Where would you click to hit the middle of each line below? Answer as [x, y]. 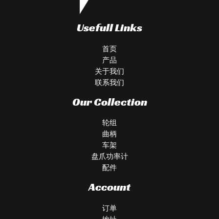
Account [109, 187]
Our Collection [109, 101]
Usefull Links [109, 27]
